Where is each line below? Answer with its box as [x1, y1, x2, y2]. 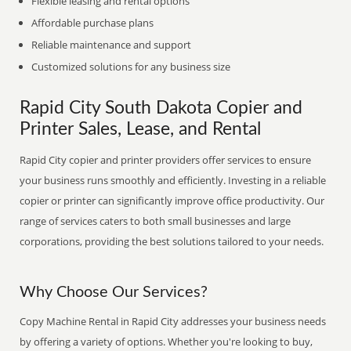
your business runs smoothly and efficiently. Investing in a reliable [20, 173, 327, 187]
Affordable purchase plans [31, 16, 154, 30]
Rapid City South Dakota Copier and [20, 100, 303, 117]
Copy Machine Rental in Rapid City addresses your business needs [20, 314, 327, 328]
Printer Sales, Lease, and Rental [20, 121, 262, 138]
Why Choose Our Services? [20, 284, 208, 300]
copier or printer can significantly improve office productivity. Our [20, 194, 325, 208]
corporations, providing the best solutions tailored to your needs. [20, 234, 324, 248]
